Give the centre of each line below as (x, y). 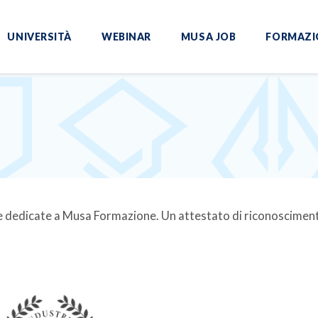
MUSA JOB (208, 36)
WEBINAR (126, 36)
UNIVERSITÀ (40, 36)
